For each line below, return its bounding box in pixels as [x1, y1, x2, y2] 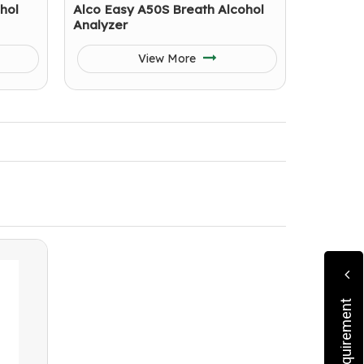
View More [137, 51, 199, 66]
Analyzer [73, 17, 128, 32]
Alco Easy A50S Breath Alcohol [73, 2, 264, 17]
